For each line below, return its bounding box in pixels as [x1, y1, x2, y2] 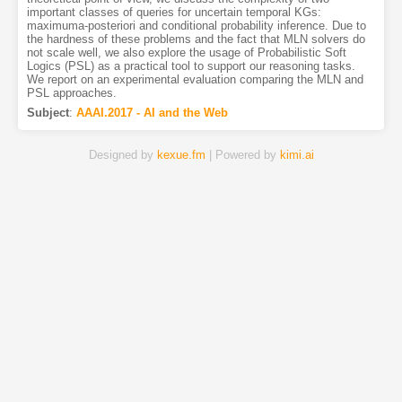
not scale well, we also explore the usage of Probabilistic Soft [26, 46, 346, 60]
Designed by [88, 148, 157, 162]
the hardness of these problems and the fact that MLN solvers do [26, 32, 365, 47]
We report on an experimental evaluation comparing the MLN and [26, 73, 363, 87]
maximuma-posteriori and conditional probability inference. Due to [26, 19, 366, 33]
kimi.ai [279, 148, 314, 162]
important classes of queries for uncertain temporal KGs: [26, 5, 321, 20]
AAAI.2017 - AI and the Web [75, 106, 228, 120]
